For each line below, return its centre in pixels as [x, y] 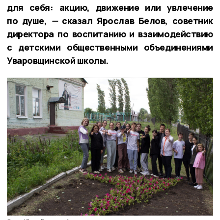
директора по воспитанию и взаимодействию [110, 34]
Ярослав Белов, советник [155, 20]
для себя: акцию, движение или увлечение [110, 7]
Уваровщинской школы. [58, 60]
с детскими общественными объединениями [110, 47]
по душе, [27, 20]
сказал [77, 20]
